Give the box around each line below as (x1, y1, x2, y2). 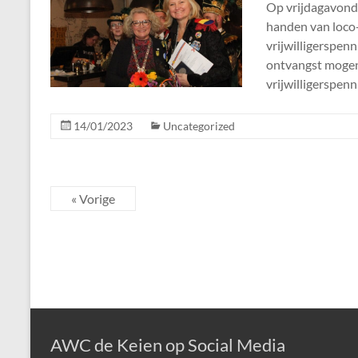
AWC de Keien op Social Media (50, 334, 285, 356)
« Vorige (71, 190, 115, 206)
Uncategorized (163, 118, 235, 133)
